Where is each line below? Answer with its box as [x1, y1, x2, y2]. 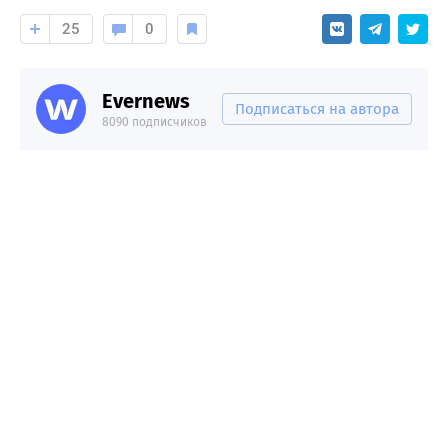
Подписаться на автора [235, 100, 399, 119]
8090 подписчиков [102, 115, 207, 130]
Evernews [102, 89, 190, 114]
